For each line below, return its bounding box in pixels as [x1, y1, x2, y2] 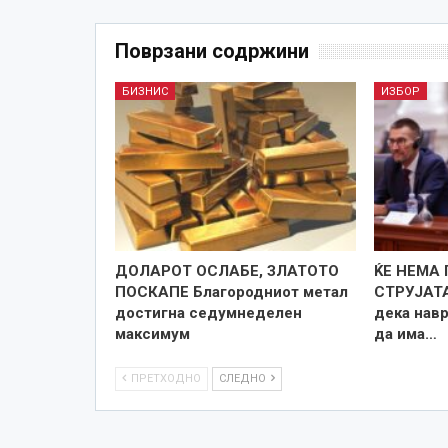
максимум [114, 324, 190, 343]
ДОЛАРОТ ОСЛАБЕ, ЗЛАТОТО [114, 261, 339, 280]
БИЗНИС [121, 84, 168, 98]
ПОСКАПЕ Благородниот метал [114, 282, 348, 301]
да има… [374, 324, 438, 343]
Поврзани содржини [114, 38, 309, 63]
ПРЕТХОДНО [127, 371, 201, 385]
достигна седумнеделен [114, 303, 302, 322]
